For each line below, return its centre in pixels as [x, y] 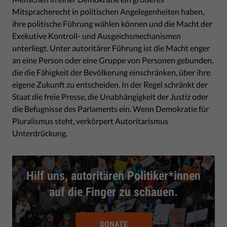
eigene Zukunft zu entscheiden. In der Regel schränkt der [110, 84]
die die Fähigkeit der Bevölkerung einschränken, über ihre [111, 72]
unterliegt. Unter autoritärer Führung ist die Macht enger [111, 48]
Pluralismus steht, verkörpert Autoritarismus [90, 121]
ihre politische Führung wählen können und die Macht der [112, 23]
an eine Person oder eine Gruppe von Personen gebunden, [113, 60]
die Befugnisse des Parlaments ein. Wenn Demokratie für [110, 108]
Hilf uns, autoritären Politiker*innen [113, 176]
